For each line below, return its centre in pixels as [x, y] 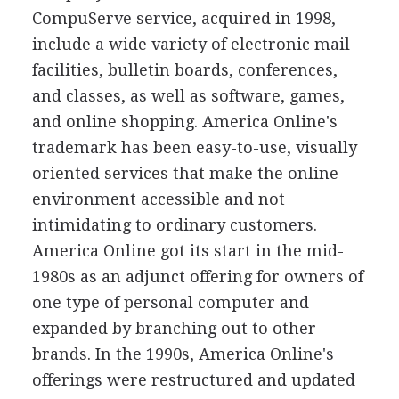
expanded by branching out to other [174, 328]
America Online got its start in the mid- [187, 250]
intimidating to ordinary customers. [174, 224]
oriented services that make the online [185, 173]
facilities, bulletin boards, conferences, [184, 69]
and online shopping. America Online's [184, 121]
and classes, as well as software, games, [188, 95]
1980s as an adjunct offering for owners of [197, 276]
